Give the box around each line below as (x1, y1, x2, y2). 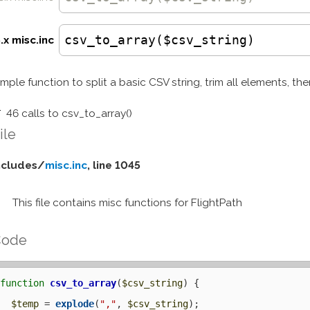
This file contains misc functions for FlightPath (12, 196, 243, 209)
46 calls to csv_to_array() (6, 107, 133, 120)
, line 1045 (87, 158, 141, 172)
